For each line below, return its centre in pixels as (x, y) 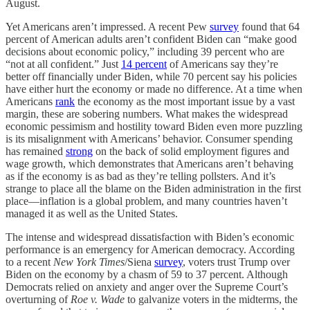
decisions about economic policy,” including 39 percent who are (145, 52)
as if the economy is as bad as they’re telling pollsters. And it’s (140, 176)
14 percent (144, 64)
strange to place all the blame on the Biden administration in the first (153, 189)
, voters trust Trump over (236, 262)
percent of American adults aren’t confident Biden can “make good (151, 39)
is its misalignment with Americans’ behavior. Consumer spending (149, 139)
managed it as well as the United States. (92, 213)
